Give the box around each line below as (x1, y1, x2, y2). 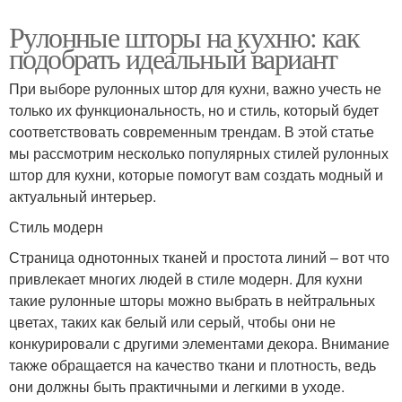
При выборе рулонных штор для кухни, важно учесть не (9, 77, 381, 99)
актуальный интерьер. (9, 185, 156, 206)
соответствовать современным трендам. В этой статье (9, 120, 374, 142)
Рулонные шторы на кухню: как (9, 16, 360, 56)
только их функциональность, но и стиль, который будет (9, 99, 379, 120)
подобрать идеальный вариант (9, 38, 337, 77)
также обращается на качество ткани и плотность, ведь (9, 354, 376, 375)
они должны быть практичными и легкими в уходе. (9, 375, 345, 397)
